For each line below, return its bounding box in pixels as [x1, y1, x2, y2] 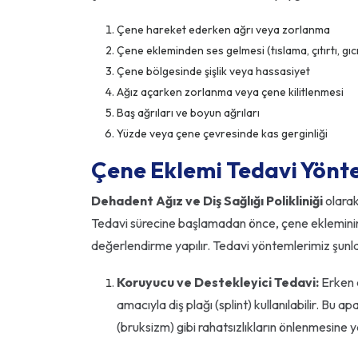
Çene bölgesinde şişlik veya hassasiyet [117, 64, 310, 79]
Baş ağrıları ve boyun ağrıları [117, 105, 260, 121]
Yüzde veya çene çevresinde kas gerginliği [117, 126, 328, 141]
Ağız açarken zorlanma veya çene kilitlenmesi [117, 85, 344, 100]
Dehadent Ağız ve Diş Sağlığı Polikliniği [91, 193, 323, 209]
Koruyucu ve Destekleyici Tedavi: [117, 274, 319, 291]
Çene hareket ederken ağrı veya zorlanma [117, 22, 330, 38]
